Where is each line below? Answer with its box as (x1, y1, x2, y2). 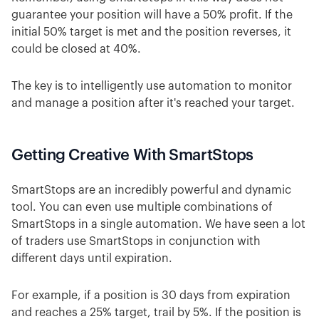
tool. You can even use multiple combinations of (11, 202, 273, 214)
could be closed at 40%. (11, 43, 141, 56)
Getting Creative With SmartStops (11, 147, 253, 164)
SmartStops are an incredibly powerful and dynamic (11, 184, 291, 197)
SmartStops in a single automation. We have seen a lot (11, 219, 305, 231)
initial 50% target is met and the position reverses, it (11, 26, 291, 38)
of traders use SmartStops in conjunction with (11, 236, 261, 248)
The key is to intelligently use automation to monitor (11, 80, 292, 93)
